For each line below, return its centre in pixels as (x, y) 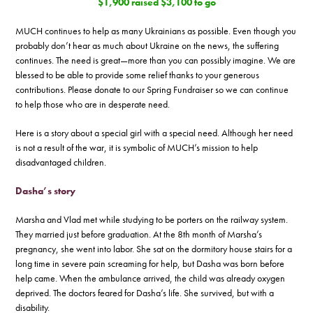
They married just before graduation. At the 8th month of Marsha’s (139, 234)
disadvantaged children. (61, 162)
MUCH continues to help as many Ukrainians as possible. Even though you (156, 31)
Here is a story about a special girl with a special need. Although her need (154, 133)
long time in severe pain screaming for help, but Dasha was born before (150, 263)
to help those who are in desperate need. (93, 104)
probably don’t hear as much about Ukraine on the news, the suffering (147, 45)
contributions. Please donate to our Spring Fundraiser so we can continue (152, 89)
